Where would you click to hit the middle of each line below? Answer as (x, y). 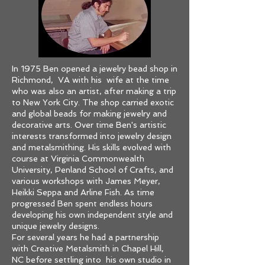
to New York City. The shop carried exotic (93, 102)
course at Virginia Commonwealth (78, 159)
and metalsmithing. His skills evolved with (91, 147)
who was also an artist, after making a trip (94, 91)
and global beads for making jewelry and (89, 114)
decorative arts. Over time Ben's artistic (89, 125)
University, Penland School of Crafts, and (93, 170)
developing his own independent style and (92, 215)
